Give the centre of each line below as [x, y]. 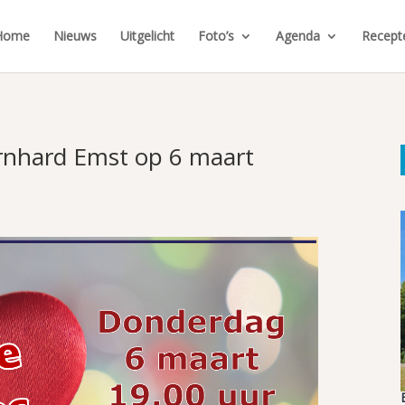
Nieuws [75, 36]
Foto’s [216, 36]
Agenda [297, 36]
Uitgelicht [147, 36]
